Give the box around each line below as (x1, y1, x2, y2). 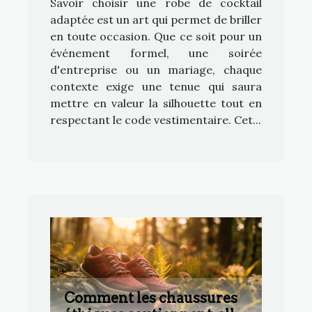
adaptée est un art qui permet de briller (50, 13, 262, 27)
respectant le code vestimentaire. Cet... (50, 113, 261, 127)
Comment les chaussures (64, 290, 237, 307)
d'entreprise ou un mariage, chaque (50, 63, 262, 77)
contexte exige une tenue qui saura (50, 79, 262, 94)
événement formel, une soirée (50, 46, 262, 61)
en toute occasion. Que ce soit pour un (50, 29, 262, 44)
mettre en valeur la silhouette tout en (50, 96, 262, 111)
